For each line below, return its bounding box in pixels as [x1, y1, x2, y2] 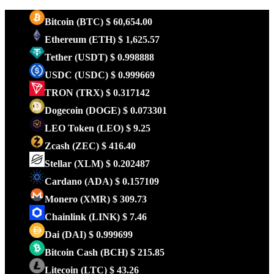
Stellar [45, 158, 74, 169]
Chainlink [45, 212, 89, 222]
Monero [45, 194, 80, 204]
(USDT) [75, 52, 108, 62]
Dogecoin [45, 105, 86, 116]
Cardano [45, 176, 84, 187]
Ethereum [45, 34, 89, 45]
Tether [45, 52, 75, 62]
